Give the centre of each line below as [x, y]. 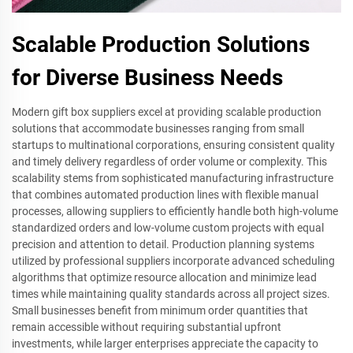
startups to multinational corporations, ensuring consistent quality [173, 145]
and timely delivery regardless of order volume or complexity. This [169, 162]
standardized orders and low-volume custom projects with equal [168, 228]
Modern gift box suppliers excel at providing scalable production [167, 112]
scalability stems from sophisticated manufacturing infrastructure [173, 178]
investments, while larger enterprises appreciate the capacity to [165, 344]
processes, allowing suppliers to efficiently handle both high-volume [175, 211]
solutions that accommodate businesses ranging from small [158, 128]
